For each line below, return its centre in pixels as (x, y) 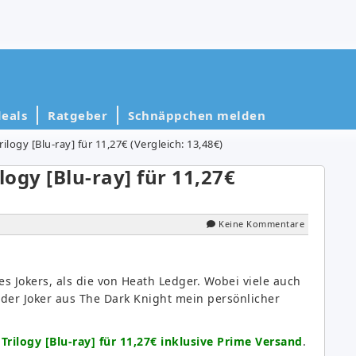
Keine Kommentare (261, 223)
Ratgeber (77, 115)
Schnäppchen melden (197, 115)
